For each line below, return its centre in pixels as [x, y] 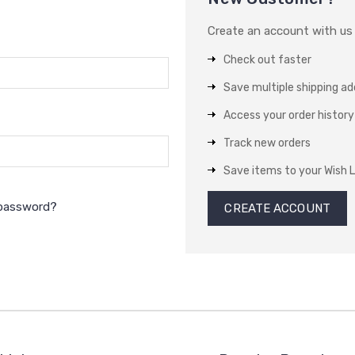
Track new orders [267, 143]
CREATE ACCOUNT [277, 208]
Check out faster [268, 59]
